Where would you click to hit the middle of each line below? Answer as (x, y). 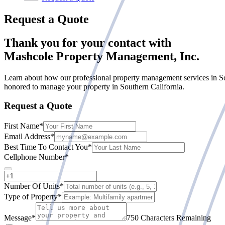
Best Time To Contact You (46, 147)
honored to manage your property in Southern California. (94, 86)
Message (18, 218)
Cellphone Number (34, 157)
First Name (22, 126)
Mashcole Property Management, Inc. (102, 56)
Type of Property (31, 197)
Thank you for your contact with (88, 42)
